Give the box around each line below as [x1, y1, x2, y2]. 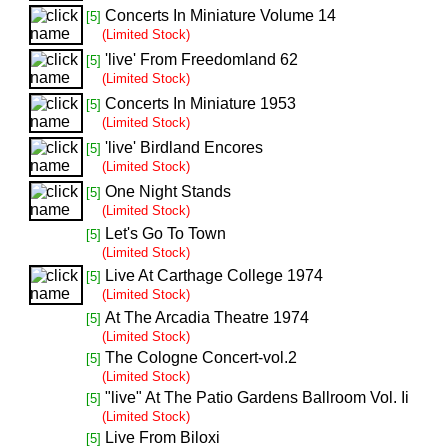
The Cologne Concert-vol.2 [105, 349, 298, 366]
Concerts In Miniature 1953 [105, 95, 297, 112]
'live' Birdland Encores [105, 139, 264, 156]
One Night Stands [105, 183, 232, 200]
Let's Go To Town [105, 225, 227, 242]
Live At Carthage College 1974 [105, 267, 324, 284]
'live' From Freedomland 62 [105, 51, 299, 68]
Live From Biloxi [105, 429, 221, 446]
